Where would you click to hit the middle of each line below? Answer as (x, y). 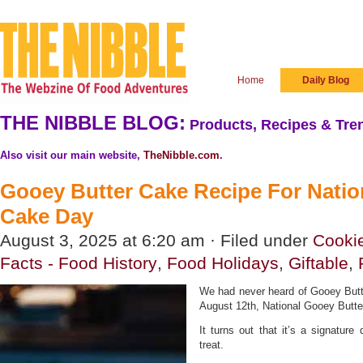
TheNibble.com (181, 155)
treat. (211, 345)
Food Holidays (223, 263)
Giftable (318, 263)
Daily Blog (326, 80)
